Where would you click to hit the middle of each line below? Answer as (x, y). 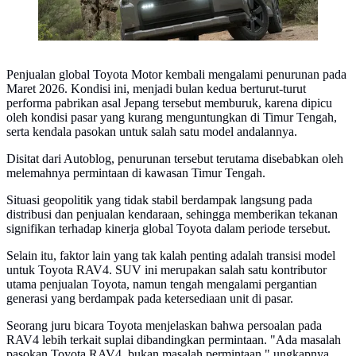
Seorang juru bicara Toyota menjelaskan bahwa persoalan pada (164, 326)
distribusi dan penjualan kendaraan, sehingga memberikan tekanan (172, 215)
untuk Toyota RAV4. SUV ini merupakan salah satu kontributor (166, 270)
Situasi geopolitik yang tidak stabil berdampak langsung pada (159, 200)
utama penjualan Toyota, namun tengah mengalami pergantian (162, 284)
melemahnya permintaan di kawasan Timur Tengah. (136, 173)
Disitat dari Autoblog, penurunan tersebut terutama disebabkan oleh (175, 159)
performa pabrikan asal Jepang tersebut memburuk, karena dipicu (169, 103)
